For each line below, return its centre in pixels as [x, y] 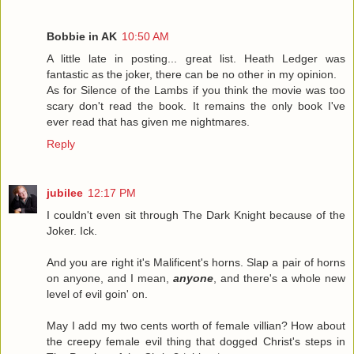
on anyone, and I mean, [110, 278]
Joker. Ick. [72, 230]
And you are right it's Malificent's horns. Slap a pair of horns [196, 262]
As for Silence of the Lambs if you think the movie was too [196, 90]
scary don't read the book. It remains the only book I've [196, 105]
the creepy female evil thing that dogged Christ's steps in [196, 341]
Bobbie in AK [82, 36]
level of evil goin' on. [97, 294]
